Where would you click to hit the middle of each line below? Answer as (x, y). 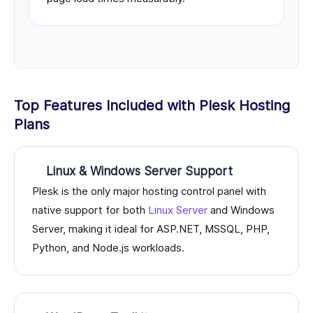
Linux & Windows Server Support (139, 172)
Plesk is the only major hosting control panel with (149, 191)
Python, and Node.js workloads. (108, 248)
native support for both (90, 210)
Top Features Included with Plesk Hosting (152, 106)
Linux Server (178, 210)
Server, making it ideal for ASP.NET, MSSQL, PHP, (151, 229)
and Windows (241, 210)
